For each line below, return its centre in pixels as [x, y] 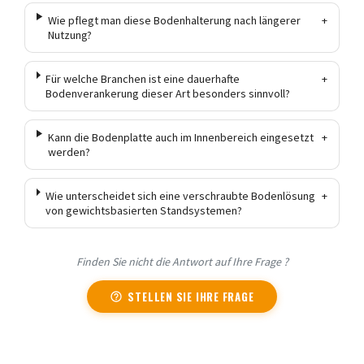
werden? [69, 152]
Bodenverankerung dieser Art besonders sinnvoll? [168, 93]
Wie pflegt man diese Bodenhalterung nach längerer [175, 20]
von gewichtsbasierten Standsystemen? [144, 210]
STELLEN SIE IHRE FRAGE [191, 296]
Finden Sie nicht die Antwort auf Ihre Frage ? [182, 261]
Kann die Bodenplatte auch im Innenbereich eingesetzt [180, 137]
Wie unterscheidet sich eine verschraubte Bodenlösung [181, 195]
